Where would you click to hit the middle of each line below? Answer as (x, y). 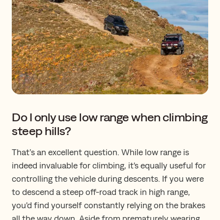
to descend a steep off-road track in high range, (101, 192)
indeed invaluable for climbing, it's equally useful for (109, 165)
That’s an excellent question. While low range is (100, 152)
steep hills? (41, 130)
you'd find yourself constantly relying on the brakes (109, 205)
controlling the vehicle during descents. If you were (108, 178)
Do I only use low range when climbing (110, 117)
